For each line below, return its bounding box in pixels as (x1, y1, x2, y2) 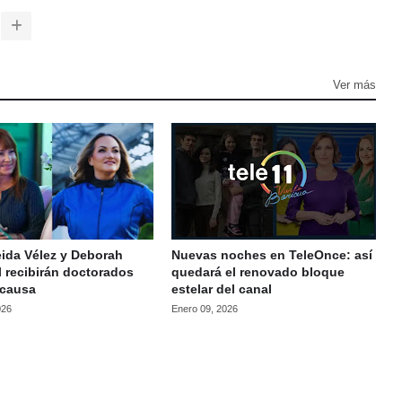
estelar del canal (170, 281, 272, 296)
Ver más (333, 77, 376, 92)
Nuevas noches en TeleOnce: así (170, 247, 372, 262)
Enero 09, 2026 (170, 302, 238, 314)
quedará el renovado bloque (170, 264, 345, 279)
